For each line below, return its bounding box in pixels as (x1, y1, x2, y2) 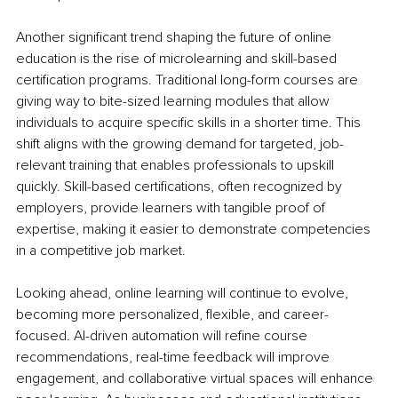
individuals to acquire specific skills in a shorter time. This (16, 113, 364, 131)
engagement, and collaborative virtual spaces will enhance (16, 369, 377, 387)
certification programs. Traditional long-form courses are (16, 70, 362, 89)
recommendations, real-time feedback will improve (16, 347, 333, 366)
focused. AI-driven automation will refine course (16, 326, 311, 345)
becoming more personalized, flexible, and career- (16, 305, 329, 323)
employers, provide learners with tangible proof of (16, 198, 329, 217)
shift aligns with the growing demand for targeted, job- (16, 134, 344, 153)
